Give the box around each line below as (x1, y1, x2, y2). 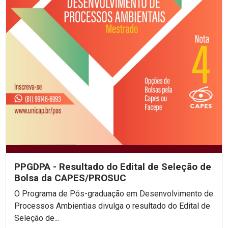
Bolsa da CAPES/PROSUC (14, 172, 126, 184)
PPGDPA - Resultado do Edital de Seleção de (14, 160, 211, 173)
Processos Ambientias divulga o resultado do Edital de (14, 201, 210, 211)
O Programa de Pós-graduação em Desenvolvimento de (14, 188, 213, 198)
